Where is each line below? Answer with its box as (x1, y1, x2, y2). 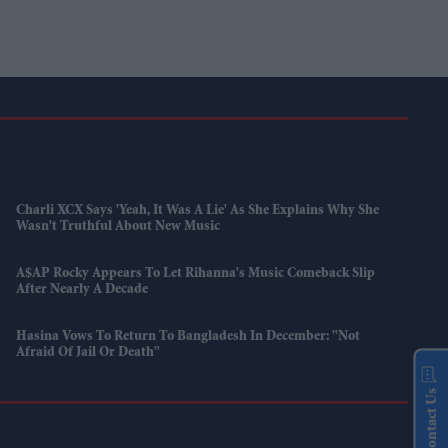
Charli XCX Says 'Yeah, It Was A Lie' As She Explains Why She (16, 204, 380, 219)
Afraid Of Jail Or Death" (16, 346, 161, 361)
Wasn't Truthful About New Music (16, 220, 221, 235)
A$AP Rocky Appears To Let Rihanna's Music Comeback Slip (16, 267, 376, 282)
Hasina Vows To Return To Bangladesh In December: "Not (16, 330, 361, 345)
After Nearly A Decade (16, 283, 149, 298)
